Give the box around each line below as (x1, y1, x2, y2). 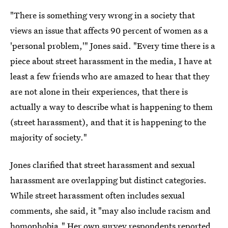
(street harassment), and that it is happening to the (10, 116, 206, 128)
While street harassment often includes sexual (10, 189, 185, 201)
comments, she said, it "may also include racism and (10, 205, 211, 216)
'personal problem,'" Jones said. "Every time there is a (10, 40, 215, 51)
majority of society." (10, 131, 87, 143)
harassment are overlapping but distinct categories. (10, 174, 207, 186)
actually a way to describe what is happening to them (10, 101, 213, 112)
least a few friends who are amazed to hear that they (10, 70, 210, 82)
